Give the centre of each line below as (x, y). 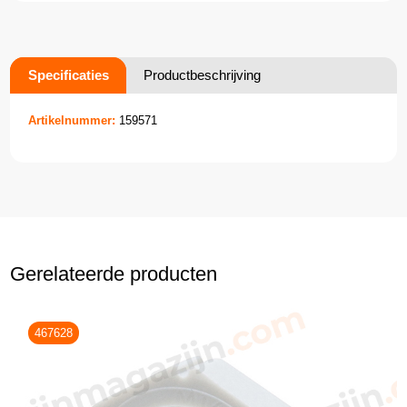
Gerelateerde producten (114, 273)
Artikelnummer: (72, 120)
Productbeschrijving (203, 74)
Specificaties (69, 74)
